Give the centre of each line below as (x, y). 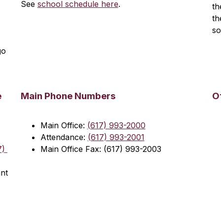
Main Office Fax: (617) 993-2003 (101, 149)
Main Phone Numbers (68, 96)
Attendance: (64, 137)
